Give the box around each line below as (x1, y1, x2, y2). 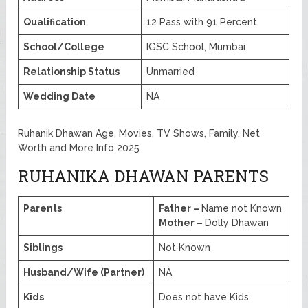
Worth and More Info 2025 (18, 142, 140, 154)
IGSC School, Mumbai (146, 41, 246, 53)
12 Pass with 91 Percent (146, 16, 258, 28)
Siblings (23, 242, 63, 254)
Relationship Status (23, 66, 120, 78)
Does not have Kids (159, 291, 250, 303)
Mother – (159, 217, 206, 229)
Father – (159, 203, 202, 214)
